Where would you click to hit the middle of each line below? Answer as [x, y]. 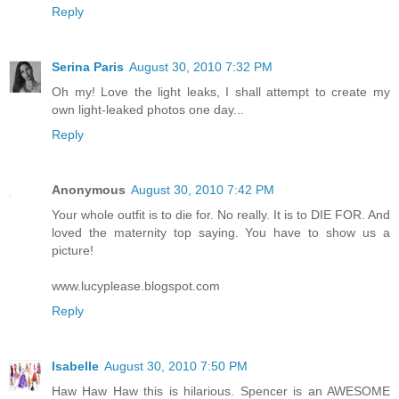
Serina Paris [88, 66]
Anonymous [89, 189]
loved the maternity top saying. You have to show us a [221, 232]
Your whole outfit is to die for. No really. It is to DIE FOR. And [221, 214]
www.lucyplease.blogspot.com [136, 285]
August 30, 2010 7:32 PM [201, 66]
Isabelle [75, 366]
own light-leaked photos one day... [148, 109]
